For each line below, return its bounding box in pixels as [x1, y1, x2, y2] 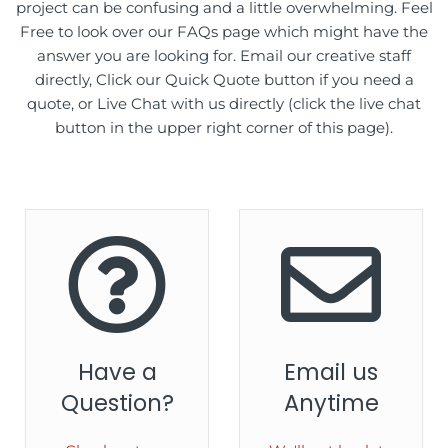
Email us [284, 356, 378, 388]
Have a [77, 356, 157, 388]
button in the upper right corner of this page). [55, 118, 393, 137]
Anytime [283, 387, 379, 419]
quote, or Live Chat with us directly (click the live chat [27, 94, 421, 113]
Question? [60, 387, 174, 419]
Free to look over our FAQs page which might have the [20, 22, 428, 41]
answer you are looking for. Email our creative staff [37, 46, 411, 65]
